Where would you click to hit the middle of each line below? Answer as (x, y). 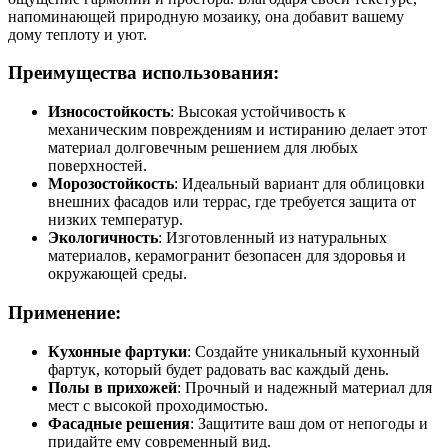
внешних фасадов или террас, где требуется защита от (232, 202)
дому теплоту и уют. (77, 34)
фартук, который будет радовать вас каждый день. (218, 369)
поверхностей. (97, 166)
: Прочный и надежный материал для (304, 387)
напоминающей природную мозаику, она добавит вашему (206, 16)
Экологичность (103, 238)
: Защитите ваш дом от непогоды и (309, 423)
